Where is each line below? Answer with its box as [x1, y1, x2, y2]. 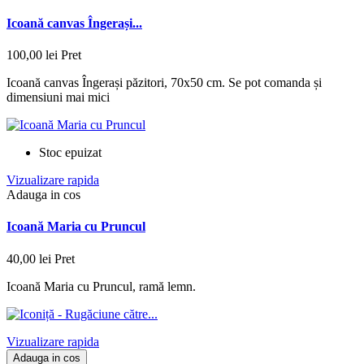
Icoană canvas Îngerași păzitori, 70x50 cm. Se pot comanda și [6, 76, 322, 90]
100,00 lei [6, 48, 58, 63]
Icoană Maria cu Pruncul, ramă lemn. [6, 279, 196, 293]
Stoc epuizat [39, 145, 102, 160]
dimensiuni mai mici [6, 90, 110, 105]
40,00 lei [6, 251, 51, 266]
